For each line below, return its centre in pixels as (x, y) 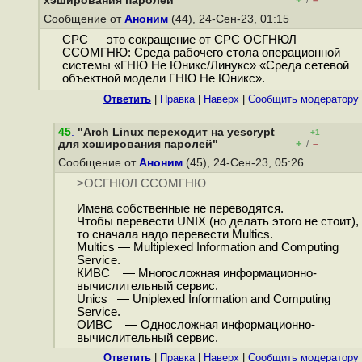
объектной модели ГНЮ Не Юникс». (163, 79)
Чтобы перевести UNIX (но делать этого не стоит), (217, 222)
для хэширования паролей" (138, 144)
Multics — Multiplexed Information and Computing (207, 248)
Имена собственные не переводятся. (180, 209)
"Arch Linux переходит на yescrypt (176, 132)
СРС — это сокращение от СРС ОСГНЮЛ (179, 40)
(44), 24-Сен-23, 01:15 (230, 19)
